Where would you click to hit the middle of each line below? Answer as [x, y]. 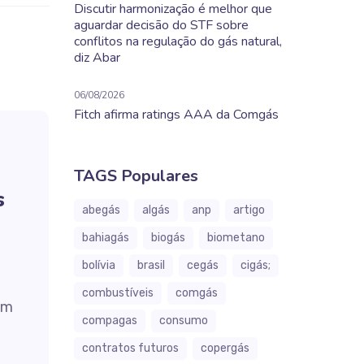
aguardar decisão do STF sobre [161, 25]
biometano [236, 238]
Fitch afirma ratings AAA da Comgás [176, 115]
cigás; [256, 265]
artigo [249, 210]
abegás [101, 210]
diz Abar [97, 58]
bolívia [99, 265]
